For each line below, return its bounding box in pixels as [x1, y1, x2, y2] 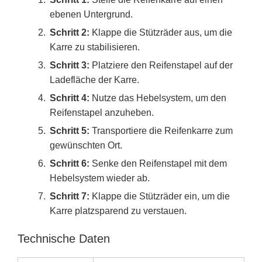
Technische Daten [18, 232, 110, 245]
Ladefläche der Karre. [50, 74, 139, 85]
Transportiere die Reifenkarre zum [89, 125, 233, 136]
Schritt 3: [50, 60, 89, 70]
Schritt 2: [50, 27, 89, 37]
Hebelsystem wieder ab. [50, 173, 150, 183]
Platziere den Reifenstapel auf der [89, 60, 233, 70]
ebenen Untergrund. [50, 9, 133, 19]
